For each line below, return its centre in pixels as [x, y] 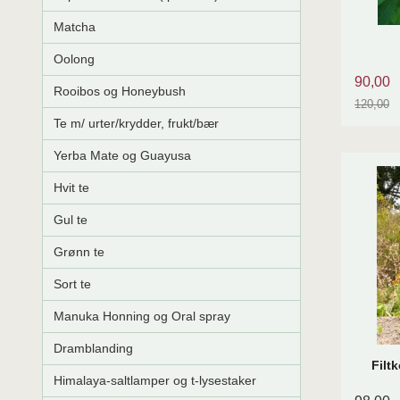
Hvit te [71, 188]
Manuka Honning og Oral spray [142, 317]
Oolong [74, 59]
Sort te [72, 284]
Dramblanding [93, 349]
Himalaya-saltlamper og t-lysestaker [155, 381]
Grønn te [79, 252]
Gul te [71, 220]
